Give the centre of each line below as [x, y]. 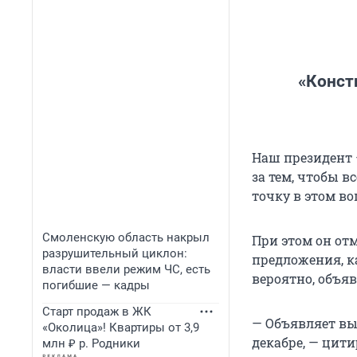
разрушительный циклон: [115, 253]
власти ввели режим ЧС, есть [126, 269]
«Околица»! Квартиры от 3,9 [121, 328]
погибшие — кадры [96, 285]
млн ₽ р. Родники [91, 343]
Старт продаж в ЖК [97, 312]
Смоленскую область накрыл [126, 237]
